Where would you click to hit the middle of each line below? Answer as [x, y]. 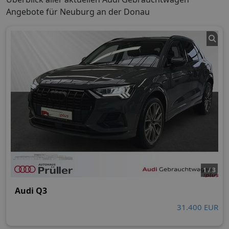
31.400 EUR [198, 207]
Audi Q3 [31, 191]
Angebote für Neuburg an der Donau [78, 12]
